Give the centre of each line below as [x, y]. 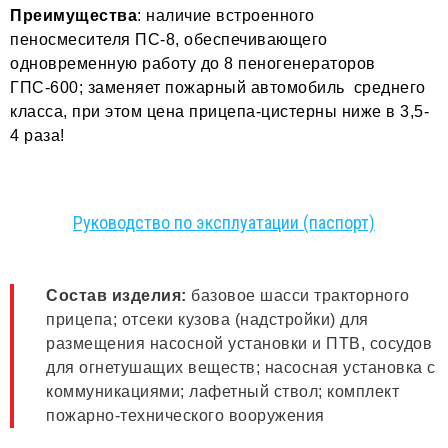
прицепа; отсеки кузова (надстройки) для [207, 320]
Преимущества [73, 15]
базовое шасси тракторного [298, 296]
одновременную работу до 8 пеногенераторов [193, 63]
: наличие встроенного [226, 15]
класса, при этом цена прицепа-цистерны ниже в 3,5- [219, 111]
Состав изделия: [116, 296]
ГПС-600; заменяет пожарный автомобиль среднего [218, 87]
